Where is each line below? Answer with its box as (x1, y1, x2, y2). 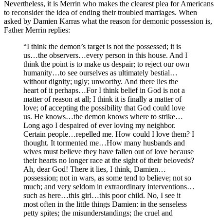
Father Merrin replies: (4, 26, 70, 35)
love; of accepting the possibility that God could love (23, 104, 185, 112)
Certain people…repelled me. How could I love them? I (23, 130, 194, 139)
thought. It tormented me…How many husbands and (23, 139, 185, 147)
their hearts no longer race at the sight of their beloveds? (23, 156, 194, 165)
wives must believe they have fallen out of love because (23, 147, 194, 156)
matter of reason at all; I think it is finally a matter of (23, 95, 182, 104)
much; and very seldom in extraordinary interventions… (23, 182, 195, 191)
